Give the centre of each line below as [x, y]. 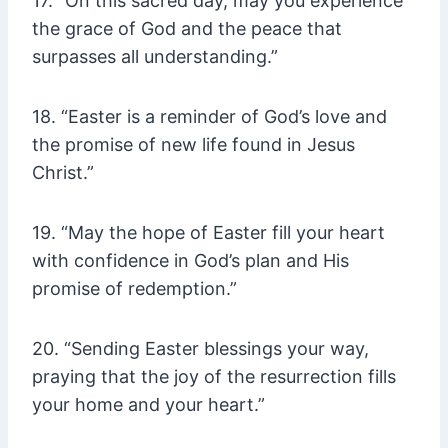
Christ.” [63, 173]
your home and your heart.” [148, 405]
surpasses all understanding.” [155, 57]
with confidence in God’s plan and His [190, 261]
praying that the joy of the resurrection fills [214, 377]
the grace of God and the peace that [187, 29]
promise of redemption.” [134, 289]
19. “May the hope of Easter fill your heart [208, 233]
